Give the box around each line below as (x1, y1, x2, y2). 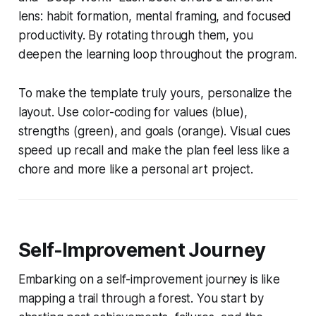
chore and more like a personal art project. (18, 162, 253, 176)
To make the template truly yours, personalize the (18, 85, 292, 100)
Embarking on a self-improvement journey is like (18, 272, 280, 286)
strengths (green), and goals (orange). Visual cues (18, 123, 291, 138)
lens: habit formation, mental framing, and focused (18, 8, 292, 23)
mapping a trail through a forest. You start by (18, 291, 264, 305)
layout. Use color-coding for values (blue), (18, 104, 248, 119)
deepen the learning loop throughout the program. (18, 47, 297, 61)
